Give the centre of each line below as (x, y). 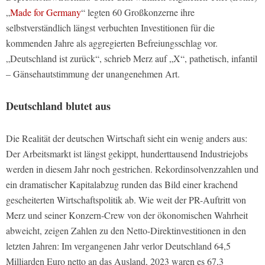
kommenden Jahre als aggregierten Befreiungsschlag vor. (112, 43)
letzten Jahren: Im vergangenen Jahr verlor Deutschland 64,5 (118, 245)
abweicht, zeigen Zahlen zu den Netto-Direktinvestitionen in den (126, 230)
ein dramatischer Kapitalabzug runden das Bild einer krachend (122, 184)
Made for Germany (46, 12)
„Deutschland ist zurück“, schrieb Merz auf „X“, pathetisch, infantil (132, 58)
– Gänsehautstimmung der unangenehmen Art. (93, 73)
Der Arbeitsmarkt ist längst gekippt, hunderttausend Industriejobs (127, 153)
